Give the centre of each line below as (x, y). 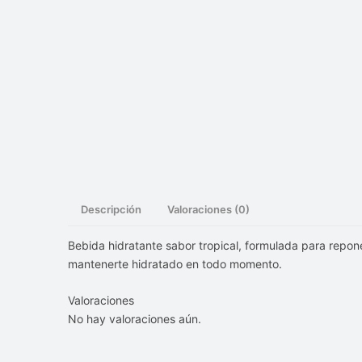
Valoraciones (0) (208, 209)
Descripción (111, 209)
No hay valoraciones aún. (135, 319)
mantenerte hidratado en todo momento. (175, 264)
